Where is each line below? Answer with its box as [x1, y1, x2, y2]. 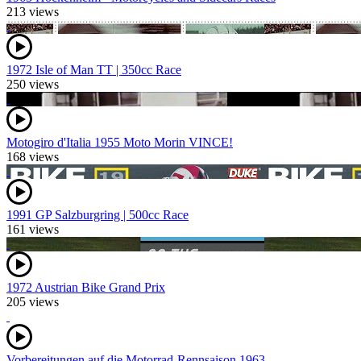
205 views [6, 295, 59, 309]
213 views [6, 5, 59, 19]
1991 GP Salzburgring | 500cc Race [6, 208, 189, 222]
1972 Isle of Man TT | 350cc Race [6, 63, 181, 77]
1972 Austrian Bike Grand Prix [6, 280, 165, 295]
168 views [6, 150, 59, 164]
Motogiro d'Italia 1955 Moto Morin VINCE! [6, 135, 233, 150]
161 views [6, 222, 59, 237]
